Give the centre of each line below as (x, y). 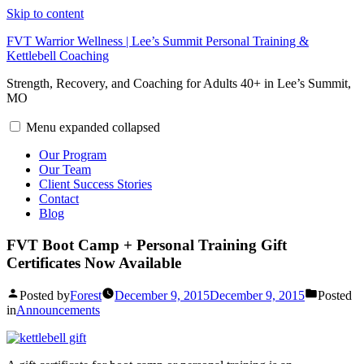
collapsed (136, 127)
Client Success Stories (95, 184)
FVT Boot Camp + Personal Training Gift (147, 245)
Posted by (45, 296)
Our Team (65, 169)
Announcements (58, 310)
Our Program (73, 155)
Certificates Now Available (94, 262)
